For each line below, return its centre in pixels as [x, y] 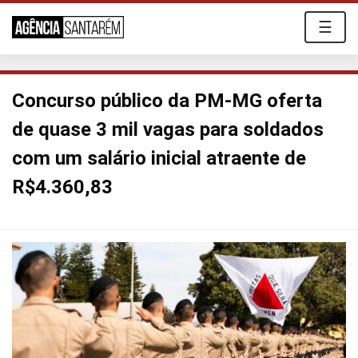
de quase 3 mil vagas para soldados [168, 129]
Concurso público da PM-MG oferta [167, 101]
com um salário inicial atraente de [159, 158]
